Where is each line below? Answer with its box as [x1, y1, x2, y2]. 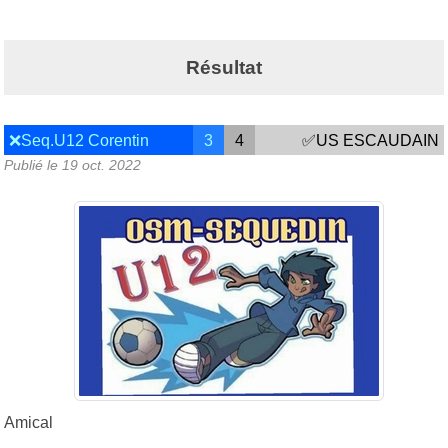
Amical [4, 414, 57, 432]
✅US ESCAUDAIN [301, 131, 439, 149]
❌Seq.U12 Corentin [9, 131, 149, 149]
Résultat [186, 56, 262, 78]
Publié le [4, 157, 62, 174]
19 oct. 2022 [62, 157, 141, 174]
